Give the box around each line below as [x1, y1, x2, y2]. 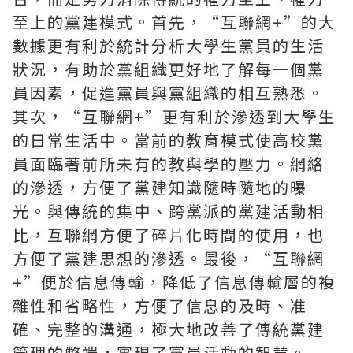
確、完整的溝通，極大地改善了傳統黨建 [13, 318, 325, 340]
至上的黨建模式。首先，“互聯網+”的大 [13, 10, 336, 33]
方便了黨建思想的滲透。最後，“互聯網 [13, 247, 325, 269]
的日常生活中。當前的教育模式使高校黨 [13, 128, 325, 151]
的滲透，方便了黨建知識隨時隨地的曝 [13, 176, 307, 199]
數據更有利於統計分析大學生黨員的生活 [13, 34, 325, 57]
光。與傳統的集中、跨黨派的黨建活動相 [13, 199, 325, 222]
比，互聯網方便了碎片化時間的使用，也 [13, 223, 325, 246]
